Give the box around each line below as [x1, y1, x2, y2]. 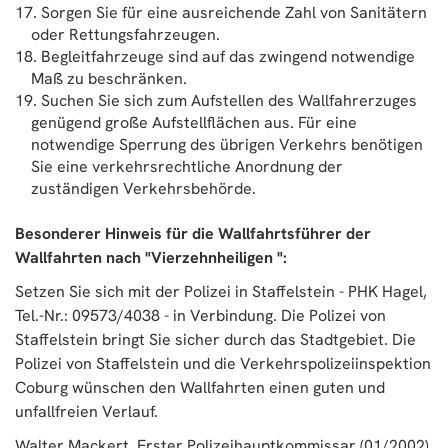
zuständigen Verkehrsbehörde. [31, 178, 256, 199]
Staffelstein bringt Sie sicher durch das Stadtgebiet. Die [15, 329, 416, 350]
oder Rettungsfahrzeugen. [31, 24, 220, 45]
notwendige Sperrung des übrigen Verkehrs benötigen [31, 134, 423, 155]
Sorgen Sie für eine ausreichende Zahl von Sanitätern [41, 2, 427, 23]
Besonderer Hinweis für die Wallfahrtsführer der [15, 223, 371, 244]
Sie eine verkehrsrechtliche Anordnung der [31, 156, 343, 177]
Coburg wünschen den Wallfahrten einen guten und [15, 377, 385, 398]
